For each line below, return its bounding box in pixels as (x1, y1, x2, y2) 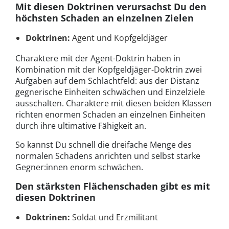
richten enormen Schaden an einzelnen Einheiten (15, 109, 205, 121)
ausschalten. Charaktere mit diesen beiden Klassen (15, 98, 212, 109)
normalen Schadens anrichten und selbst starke (15, 150, 200, 162)
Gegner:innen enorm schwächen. (15, 162, 143, 173)
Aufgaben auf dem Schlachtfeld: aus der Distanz (15, 75, 199, 87)
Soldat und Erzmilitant (70, 212, 158, 223)
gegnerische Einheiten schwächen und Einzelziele (15, 86, 205, 98)
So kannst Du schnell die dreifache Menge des (15, 139, 192, 151)
